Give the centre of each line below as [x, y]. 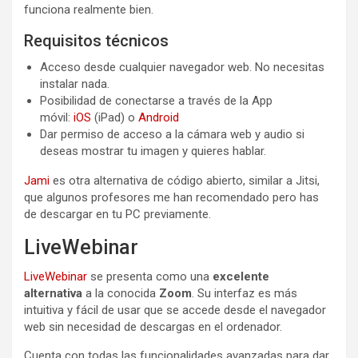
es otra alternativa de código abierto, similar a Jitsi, [185, 180]
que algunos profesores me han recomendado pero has [171, 197]
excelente [241, 276]
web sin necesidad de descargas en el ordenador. [153, 326]
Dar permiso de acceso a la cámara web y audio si [172, 134]
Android [159, 117]
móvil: [57, 117]
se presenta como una [150, 276]
